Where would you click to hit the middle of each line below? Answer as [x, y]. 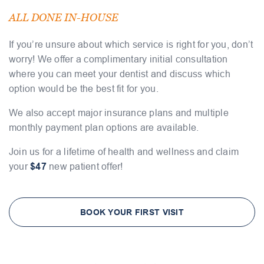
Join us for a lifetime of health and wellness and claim [124, 152]
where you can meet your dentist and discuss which [120, 74]
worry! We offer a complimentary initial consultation [118, 60]
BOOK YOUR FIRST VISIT [132, 212]
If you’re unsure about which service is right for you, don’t [131, 45]
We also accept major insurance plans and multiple [119, 113]
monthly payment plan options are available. [104, 128]
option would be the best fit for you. [84, 89]
